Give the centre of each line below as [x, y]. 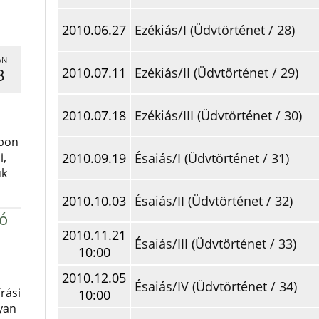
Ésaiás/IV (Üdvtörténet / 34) [216, 286]
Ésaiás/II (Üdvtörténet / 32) [214, 201]
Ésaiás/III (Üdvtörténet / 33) [215, 244]
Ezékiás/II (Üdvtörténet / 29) [216, 73]
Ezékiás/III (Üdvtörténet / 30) [218, 115]
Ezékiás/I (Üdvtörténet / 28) [215, 30]
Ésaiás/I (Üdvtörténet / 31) [212, 158]
